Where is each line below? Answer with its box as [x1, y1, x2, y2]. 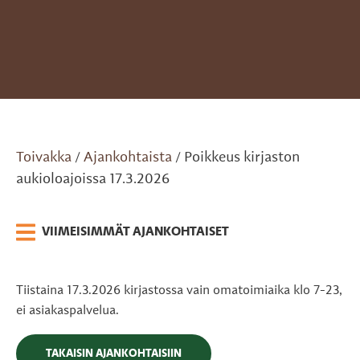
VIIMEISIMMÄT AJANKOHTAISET [42, 226, 229, 239]
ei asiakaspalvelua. [16, 305, 119, 318]
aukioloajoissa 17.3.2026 [16, 172, 170, 187]
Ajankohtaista [84, 150, 172, 166]
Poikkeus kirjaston [184, 150, 300, 166]
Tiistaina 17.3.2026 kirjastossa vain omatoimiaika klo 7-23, [16, 284, 342, 298]
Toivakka [16, 150, 72, 166]
